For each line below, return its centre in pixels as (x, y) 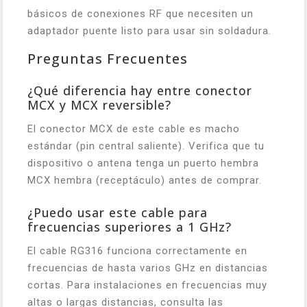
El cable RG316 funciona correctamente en (137, 250)
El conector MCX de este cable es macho (134, 128)
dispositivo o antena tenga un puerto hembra (143, 163)
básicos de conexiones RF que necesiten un (140, 13)
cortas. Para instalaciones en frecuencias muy (147, 285)
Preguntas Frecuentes (108, 58)
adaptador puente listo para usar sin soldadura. (149, 30)
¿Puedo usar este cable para (118, 212)
